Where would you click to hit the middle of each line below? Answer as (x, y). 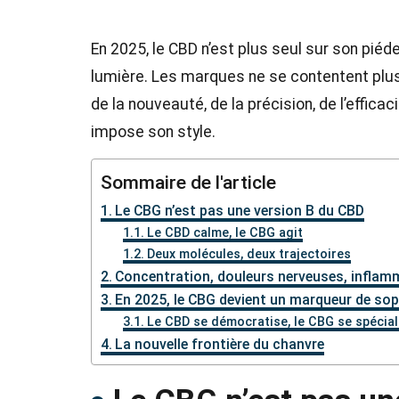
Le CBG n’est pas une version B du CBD (240, 210)
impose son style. (153, 131)
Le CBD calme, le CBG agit (224, 232)
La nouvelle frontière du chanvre (220, 344)
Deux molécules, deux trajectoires (248, 253)
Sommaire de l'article (188, 183)
